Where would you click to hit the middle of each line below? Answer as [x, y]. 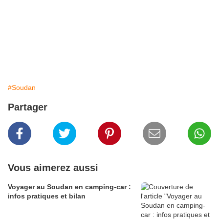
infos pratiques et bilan [47, 196]
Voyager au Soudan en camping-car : [69, 187]
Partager [28, 107]
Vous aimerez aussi [53, 168]
